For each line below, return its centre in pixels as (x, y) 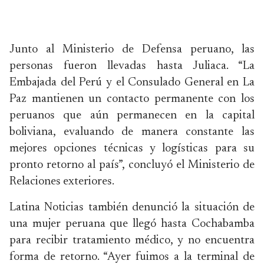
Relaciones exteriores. (62, 181)
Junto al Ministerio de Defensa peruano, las (132, 49)
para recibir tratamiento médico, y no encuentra (132, 240)
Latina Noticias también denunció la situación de (132, 207)
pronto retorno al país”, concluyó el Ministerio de (132, 165)
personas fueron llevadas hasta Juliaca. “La (132, 66)
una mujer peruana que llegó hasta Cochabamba (132, 224)
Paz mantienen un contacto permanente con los (132, 99)
